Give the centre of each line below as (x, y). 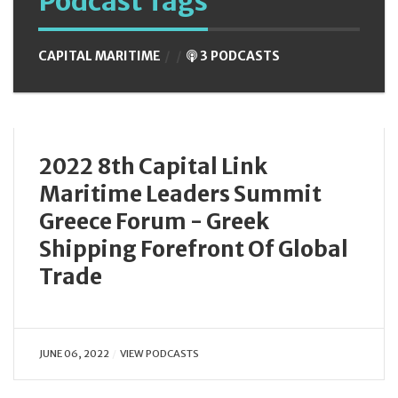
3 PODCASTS (238, 56)
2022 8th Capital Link (153, 166)
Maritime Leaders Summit (180, 194)
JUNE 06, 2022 (74, 353)
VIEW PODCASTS (159, 353)
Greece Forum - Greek (154, 221)
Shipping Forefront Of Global (194, 249)
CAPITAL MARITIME (101, 56)
